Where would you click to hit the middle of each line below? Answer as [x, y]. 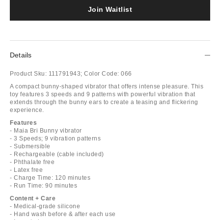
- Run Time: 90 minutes [43, 185]
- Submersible [30, 146]
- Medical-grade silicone [45, 206]
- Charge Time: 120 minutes [50, 178]
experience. [27, 110]
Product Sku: [28, 73]
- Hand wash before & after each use [63, 214]
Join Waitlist [110, 9]
